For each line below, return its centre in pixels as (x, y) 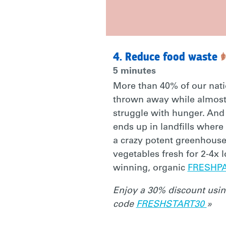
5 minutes (134, 71)
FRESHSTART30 (171, 205)
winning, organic (150, 169)
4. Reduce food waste (166, 57)
